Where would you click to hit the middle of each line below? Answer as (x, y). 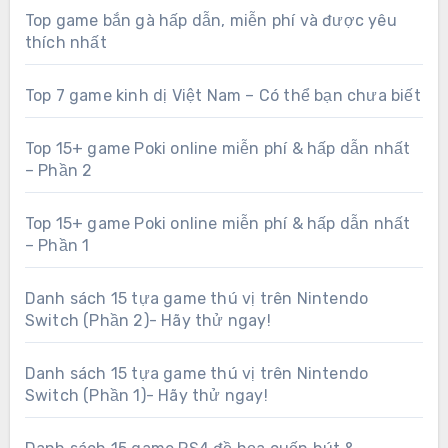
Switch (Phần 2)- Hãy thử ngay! (147, 320)
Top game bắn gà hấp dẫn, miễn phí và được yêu (210, 20)
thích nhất (65, 42)
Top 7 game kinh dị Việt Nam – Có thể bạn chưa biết (222, 95)
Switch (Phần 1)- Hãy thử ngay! (146, 395)
